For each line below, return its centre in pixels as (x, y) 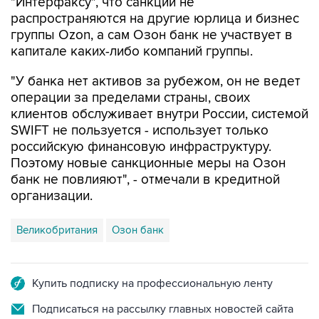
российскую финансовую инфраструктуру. (141, 147)
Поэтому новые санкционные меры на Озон (148, 164)
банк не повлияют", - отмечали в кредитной (145, 180)
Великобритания (57, 230)
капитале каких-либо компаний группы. (132, 52)
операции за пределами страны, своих (130, 98)
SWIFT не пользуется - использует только (140, 131)
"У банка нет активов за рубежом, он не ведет (156, 82)
